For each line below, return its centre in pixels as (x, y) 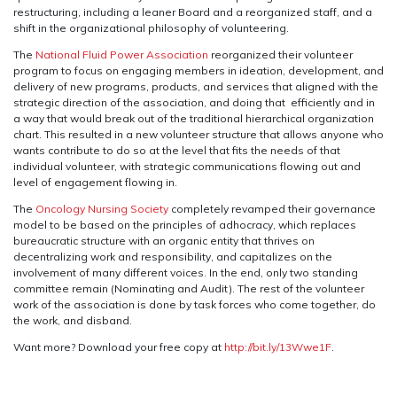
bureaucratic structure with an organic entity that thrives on (164, 240)
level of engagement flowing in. (95, 182)
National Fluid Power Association (122, 54)
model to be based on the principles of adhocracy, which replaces (185, 224)
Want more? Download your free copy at (119, 346)
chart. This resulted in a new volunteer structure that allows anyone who (198, 134)
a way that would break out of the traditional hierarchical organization (194, 118)
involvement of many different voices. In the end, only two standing (186, 272)
